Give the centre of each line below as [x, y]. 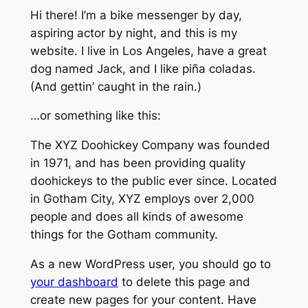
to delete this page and [184, 282]
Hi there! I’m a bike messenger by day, [136, 15]
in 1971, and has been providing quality [137, 163]
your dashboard [74, 282]
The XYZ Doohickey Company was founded [150, 145]
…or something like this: [95, 116]
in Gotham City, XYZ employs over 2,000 [142, 199]
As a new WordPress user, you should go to [150, 264]
